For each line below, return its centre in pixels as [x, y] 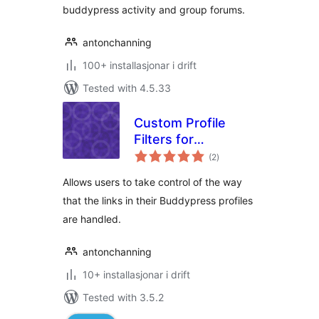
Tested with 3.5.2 [123, 297]
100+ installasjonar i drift [140, 65]
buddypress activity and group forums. [154, 10]
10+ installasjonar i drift [136, 274]
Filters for [164, 139]
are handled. [92, 219]
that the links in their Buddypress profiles [158, 200]
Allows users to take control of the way [152, 182]
